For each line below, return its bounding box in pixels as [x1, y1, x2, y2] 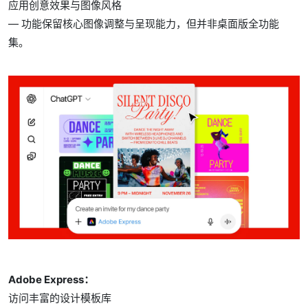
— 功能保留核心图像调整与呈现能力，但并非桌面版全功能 [8, 16, 279, 30]
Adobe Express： [8, 273, 94, 286]
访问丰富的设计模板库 [8, 291, 111, 305]
